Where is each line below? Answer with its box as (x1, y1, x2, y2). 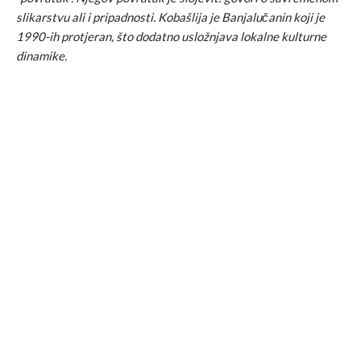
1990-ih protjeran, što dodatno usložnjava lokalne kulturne (16, 29, 326, 44)
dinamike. (16, 48, 67, 64)
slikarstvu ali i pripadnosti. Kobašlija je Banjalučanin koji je (16, 10, 325, 25)
